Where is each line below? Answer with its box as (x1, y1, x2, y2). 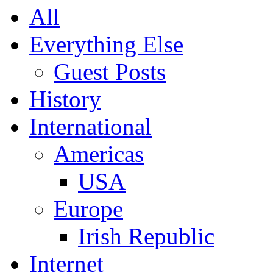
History (29, 86, 101, 112)
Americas (54, 141, 144, 167)
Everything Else (29, 31, 183, 57)
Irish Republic (78, 223, 214, 249)
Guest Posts (54, 58, 166, 85)
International (29, 113, 152, 140)
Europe (54, 196, 123, 222)
